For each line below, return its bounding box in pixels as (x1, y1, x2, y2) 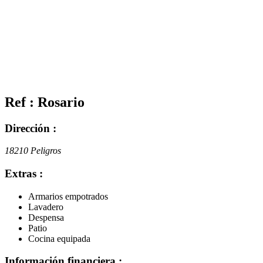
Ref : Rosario (5, 94, 85, 110)
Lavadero (28, 201, 63, 212)
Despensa (28, 212, 64, 222)
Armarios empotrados (28, 191, 108, 201)
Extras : (5, 167, 43, 180)
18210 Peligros (5, 146, 61, 156)
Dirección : (5, 122, 56, 134)
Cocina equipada (28, 233, 90, 244)
